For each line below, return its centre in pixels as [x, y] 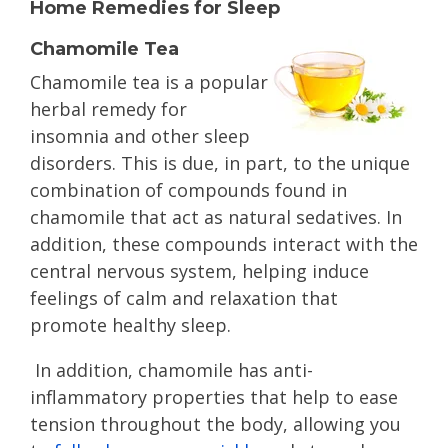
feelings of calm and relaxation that [184, 298]
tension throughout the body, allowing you [215, 424]
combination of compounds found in [188, 190]
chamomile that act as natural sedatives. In [216, 217]
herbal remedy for [108, 109]
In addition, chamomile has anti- [171, 370]
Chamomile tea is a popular [149, 82]
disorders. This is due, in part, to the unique [220, 163]
